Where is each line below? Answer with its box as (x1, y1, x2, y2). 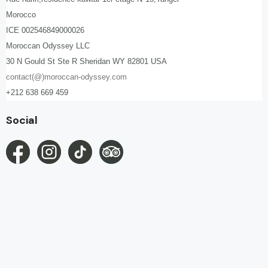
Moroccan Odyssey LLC (6, 41, 90, 50)
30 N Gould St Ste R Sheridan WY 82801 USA (6, 57, 167, 66)
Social (6, 113, 38, 127)
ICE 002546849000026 (6, 26, 84, 35)
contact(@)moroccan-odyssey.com (6, 72, 127, 81)
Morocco (6, 10, 36, 19)
